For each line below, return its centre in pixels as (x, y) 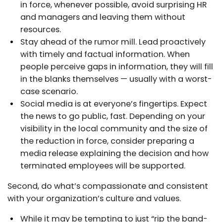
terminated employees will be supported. (103, 166)
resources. (41, 29)
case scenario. (49, 91)
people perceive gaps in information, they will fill (117, 66)
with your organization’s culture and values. (94, 198)
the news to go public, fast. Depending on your (113, 116)
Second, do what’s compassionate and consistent (108, 186)
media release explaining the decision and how (114, 153)
